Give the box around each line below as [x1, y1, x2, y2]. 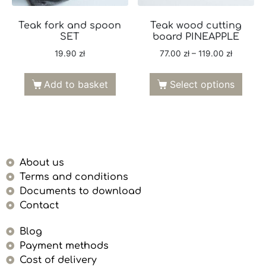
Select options [169, 78, 235, 90]
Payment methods [19, 240, 109, 251]
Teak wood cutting [150, 20, 242, 31]
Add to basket [44, 78, 109, 90]
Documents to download [19, 185, 141, 197]
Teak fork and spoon [18, 20, 122, 31]
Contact [19, 199, 59, 211]
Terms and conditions [19, 171, 128, 182]
